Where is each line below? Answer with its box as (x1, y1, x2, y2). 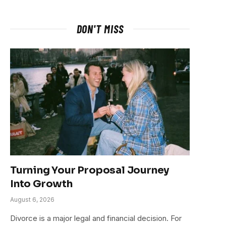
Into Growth (10, 177, 73, 190)
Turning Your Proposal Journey (10, 163, 169, 177)
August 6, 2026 (10, 195, 54, 203)
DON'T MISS (76, 22, 124, 35)
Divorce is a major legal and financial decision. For (10, 213, 182, 223)
